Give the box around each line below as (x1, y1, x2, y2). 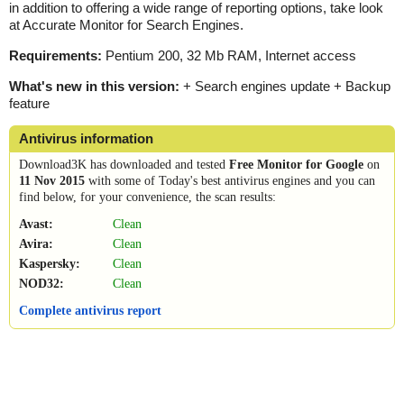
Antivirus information (19, 130, 153, 146)
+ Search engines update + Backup (179, 78, 390, 94)
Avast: (19, 216, 53, 231)
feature (9, 95, 50, 111)
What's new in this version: (9, 78, 179, 94)
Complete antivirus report (19, 303, 161, 317)
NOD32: (19, 276, 64, 290)
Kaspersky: (19, 256, 80, 271)
